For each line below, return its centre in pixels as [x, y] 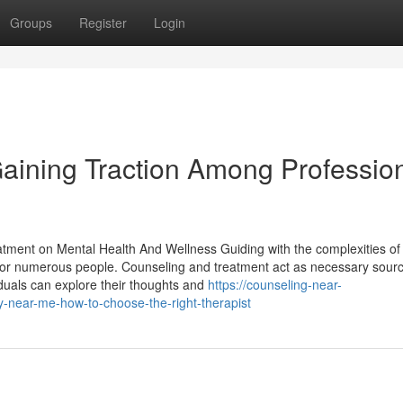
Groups [31, 22]
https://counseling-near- [275, 284]
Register [103, 22]
